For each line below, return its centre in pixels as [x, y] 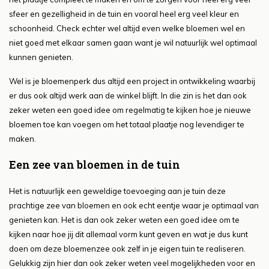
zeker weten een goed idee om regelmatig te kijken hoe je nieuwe [130, 110]
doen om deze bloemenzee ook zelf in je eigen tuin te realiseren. [127, 249]
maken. [23, 139]
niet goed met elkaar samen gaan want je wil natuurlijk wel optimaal [133, 43]
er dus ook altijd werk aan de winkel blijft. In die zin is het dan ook [128, 96]
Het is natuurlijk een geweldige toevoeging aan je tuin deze [117, 191]
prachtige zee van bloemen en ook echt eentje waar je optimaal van [134, 206]
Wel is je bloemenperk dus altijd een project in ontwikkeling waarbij [132, 81]
